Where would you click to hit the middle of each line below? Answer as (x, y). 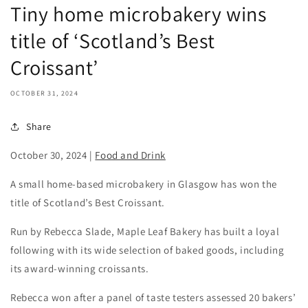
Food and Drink (130, 155)
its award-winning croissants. (80, 268)
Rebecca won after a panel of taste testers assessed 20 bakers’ (153, 297)
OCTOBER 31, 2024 (44, 93)
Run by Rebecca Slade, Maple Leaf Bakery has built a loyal (145, 231)
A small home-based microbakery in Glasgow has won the (144, 184)
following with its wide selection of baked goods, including (147, 250)
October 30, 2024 (49, 155)
